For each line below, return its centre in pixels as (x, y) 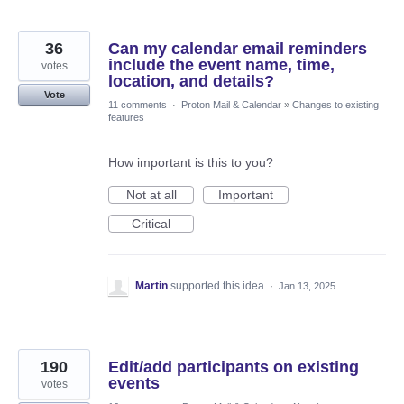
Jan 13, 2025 (307, 285)
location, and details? (191, 81)
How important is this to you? (191, 162)
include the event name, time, (221, 64)
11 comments (138, 104)
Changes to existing (335, 104)
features (126, 117)
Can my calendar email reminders (238, 48)
